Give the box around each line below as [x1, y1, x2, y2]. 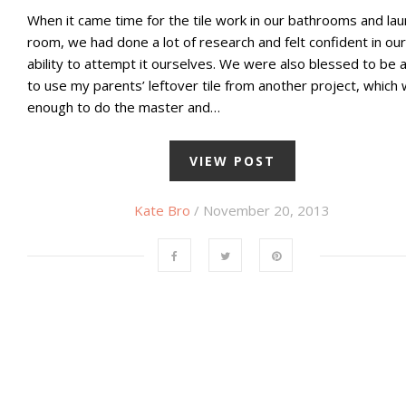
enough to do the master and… [27, 98, 220, 117]
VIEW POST [188, 152, 275, 170]
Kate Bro [134, 201, 190, 220]
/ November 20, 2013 [190, 201, 330, 220]
